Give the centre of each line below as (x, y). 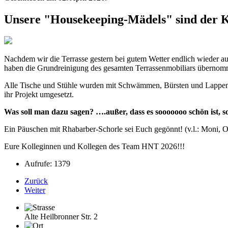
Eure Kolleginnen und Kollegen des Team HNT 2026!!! (94, 147)
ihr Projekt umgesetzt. (39, 95)
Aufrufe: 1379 (47, 164)
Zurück (36, 181)
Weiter (35, 190)
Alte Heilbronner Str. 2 (61, 217)
